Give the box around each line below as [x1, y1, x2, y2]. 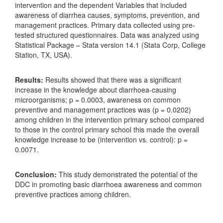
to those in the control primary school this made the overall [15, 124, 199, 134]
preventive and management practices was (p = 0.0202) [15, 105, 191, 114]
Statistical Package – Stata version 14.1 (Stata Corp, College [15, 40, 206, 50]
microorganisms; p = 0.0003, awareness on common [15, 95, 181, 105]
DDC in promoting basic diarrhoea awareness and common [15, 179, 202, 189]
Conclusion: [15, 169, 59, 179]
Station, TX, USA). [15, 50, 72, 60]
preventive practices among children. [15, 189, 131, 199]
